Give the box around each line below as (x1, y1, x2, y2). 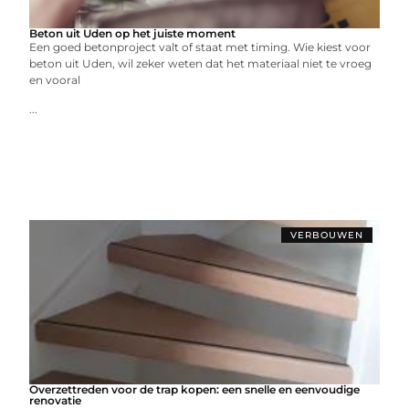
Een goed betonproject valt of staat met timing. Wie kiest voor (29, 40, 372, 54)
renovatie (29, 393, 82, 407)
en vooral (29, 73, 81, 87)
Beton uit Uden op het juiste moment (29, 26, 236, 40)
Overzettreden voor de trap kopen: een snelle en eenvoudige (29, 383, 361, 396)
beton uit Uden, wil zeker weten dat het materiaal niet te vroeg (29, 57, 372, 70)
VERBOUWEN (289, 229, 363, 241)
